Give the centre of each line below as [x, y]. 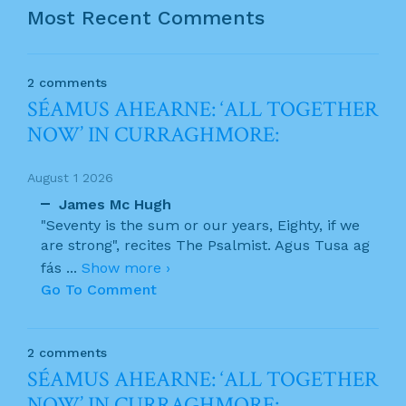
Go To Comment [99, 289]
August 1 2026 [70, 178]
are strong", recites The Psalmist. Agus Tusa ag [205, 245]
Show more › [126, 267]
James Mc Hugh [115, 204]
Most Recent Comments [146, 18]
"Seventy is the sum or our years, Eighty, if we [200, 225]
